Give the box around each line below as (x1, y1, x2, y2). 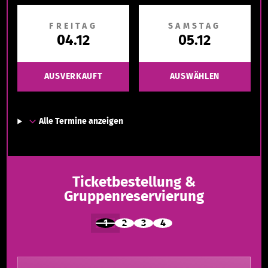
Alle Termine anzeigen (39, 117, 124, 126)
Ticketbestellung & (72, 175, 196, 190)
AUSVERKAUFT (44, 72, 103, 81)
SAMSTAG (168, 22, 221, 31)
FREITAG (49, 22, 98, 31)
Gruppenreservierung (64, 190, 204, 204)
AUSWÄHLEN (169, 72, 220, 81)
